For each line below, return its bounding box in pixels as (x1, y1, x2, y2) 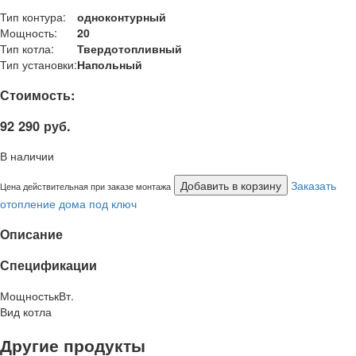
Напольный (77, 56, 142, 73)
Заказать (291, 177, 336, 194)
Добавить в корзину (180, 177, 281, 194)
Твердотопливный (77, 41, 182, 57)
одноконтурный (77, 9, 166, 25)
